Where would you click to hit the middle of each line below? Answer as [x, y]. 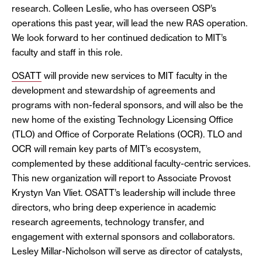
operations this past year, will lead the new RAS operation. [130, 23]
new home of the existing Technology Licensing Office [123, 120]
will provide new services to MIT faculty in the [135, 76]
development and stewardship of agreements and [113, 90]
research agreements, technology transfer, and [108, 222]
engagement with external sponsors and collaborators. [123, 237]
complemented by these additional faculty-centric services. [131, 163]
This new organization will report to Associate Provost [121, 178]
